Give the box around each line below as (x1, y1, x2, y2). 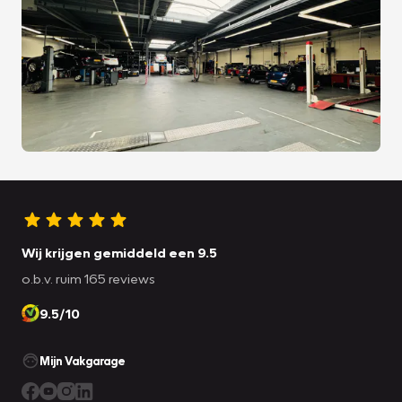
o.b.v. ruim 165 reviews (22, 270, 155, 287)
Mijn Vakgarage (39, 354, 126, 369)
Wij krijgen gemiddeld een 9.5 (22, 244, 217, 261)
